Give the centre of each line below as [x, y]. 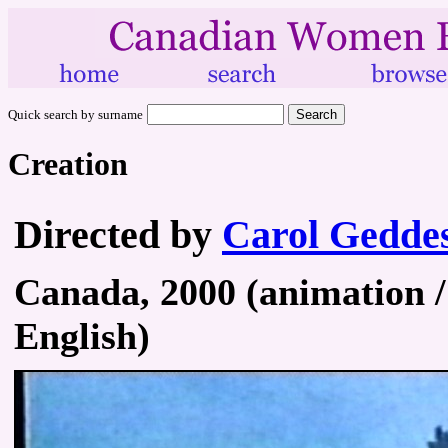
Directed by [118, 234]
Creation [68, 164]
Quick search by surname [75, 114]
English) [82, 335]
